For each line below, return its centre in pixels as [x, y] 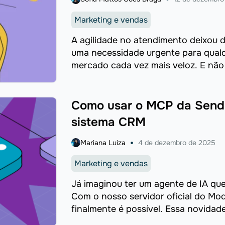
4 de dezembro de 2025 [177, 142]
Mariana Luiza [103, 142]
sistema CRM [108, 122]
